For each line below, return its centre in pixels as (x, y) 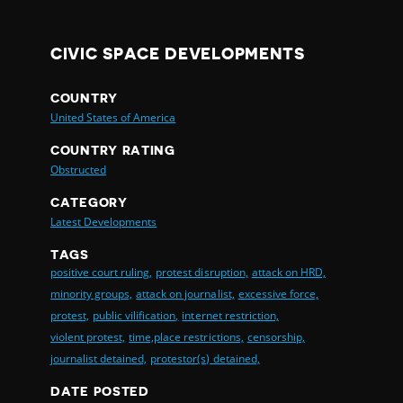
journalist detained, (99, 358)
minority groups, (92, 293)
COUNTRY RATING (113, 150)
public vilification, (136, 315)
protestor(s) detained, (205, 358)
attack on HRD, (288, 272)
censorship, (276, 336)
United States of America (113, 117)
